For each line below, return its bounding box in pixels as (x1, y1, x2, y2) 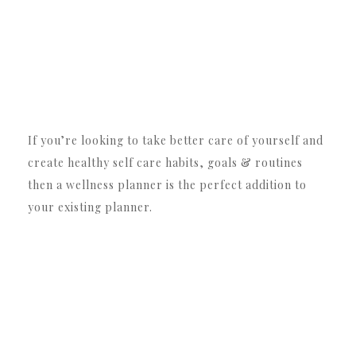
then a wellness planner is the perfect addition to (28, 176, 307, 192)
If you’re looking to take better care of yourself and (28, 132, 323, 148)
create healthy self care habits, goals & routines (28, 154, 303, 170)
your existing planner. (28, 199, 153, 215)
